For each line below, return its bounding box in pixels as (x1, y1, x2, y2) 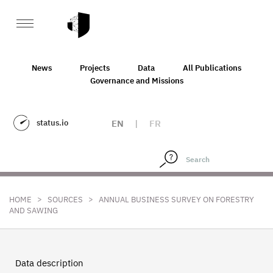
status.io (37, 118, 68, 128)
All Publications (183, 62, 241, 73)
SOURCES (48, 194, 83, 205)
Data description (15, 257, 83, 269)
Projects (80, 62, 110, 73)
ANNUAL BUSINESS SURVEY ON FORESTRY (99, 194, 254, 205)
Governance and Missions (90, 75, 183, 86)
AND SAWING (9, 205, 58, 216)
